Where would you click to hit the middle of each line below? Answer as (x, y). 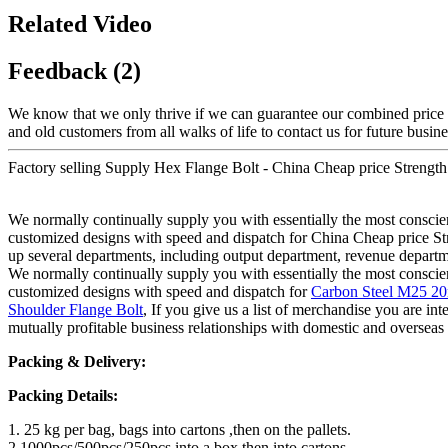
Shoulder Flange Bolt (75, 310)
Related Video (80, 24)
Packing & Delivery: (77, 362)
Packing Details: (63, 396)
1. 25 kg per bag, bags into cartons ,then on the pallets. (179, 430)
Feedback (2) (74, 71)
